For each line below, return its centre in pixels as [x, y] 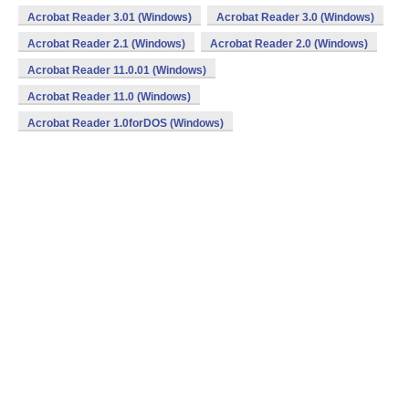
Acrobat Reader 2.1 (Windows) [106, 44]
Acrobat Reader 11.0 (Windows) [109, 97]
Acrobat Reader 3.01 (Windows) [110, 17]
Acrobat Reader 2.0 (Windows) [289, 44]
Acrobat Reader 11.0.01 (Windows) [117, 70]
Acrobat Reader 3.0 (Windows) [295, 17]
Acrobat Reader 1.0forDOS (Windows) [126, 123]
